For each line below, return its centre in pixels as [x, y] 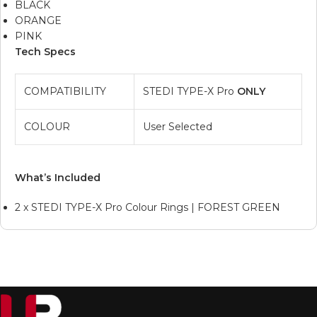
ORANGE [38, 20]
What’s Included [58, 177]
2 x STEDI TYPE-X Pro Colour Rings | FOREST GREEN [148, 207]
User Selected [178, 126]
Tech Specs [45, 51]
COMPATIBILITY [65, 91]
